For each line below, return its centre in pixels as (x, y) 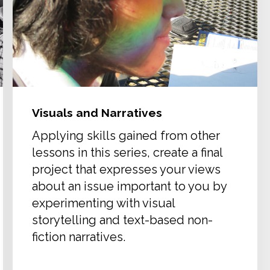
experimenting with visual (104, 203)
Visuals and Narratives (97, 113)
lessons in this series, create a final (127, 152)
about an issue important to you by (130, 186)
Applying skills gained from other (126, 135)
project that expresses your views (127, 169)
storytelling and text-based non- (123, 220)
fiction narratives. (79, 237)
